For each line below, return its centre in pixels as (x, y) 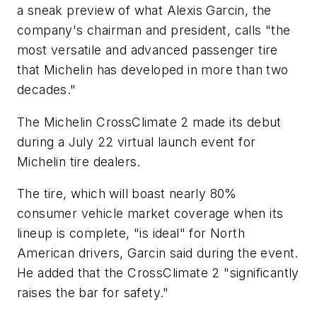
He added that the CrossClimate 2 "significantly (158, 273)
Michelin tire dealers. (79, 161)
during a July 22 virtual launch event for (137, 142)
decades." (47, 90)
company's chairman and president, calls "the (154, 30)
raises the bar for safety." (93, 293)
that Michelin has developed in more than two (153, 70)
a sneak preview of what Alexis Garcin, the (144, 10)
